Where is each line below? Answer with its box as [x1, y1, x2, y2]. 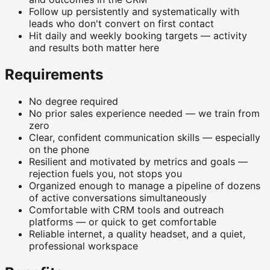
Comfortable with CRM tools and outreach [29, 204, 224, 216]
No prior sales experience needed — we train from [29, 107, 260, 120]
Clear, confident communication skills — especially [29, 131, 260, 144]
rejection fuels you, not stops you [29, 168, 182, 180]
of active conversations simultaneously [29, 192, 207, 204]
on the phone [29, 143, 89, 156]
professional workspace [29, 240, 138, 253]
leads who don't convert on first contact [29, 17, 214, 30]
